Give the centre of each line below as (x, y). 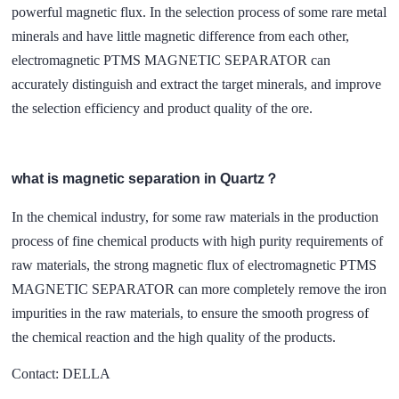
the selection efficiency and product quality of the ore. (163, 108)
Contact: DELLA (61, 373)
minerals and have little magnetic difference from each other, (181, 36)
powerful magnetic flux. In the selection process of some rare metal (199, 12)
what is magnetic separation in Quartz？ (146, 179)
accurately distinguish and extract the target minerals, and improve (197, 84)
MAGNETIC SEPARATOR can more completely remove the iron (199, 289)
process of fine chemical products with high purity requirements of (198, 240)
